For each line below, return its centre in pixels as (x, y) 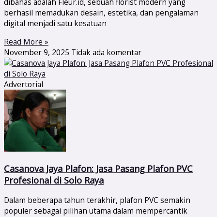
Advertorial (23, 84)
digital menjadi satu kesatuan (55, 23)
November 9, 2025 (38, 52)
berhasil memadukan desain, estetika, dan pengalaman (101, 13)
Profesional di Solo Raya (54, 180)
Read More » (26, 41)
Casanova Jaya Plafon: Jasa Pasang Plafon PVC (98, 168)
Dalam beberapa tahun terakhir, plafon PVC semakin (97, 200)
